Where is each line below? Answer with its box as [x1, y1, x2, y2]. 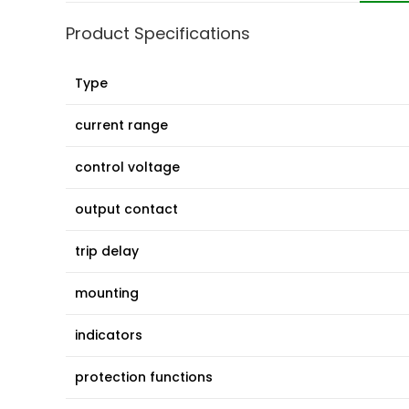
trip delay [75, 242, 139, 261]
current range [75, 116, 168, 135]
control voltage [75, 158, 180, 177]
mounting [75, 284, 139, 303]
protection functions [75, 368, 213, 387]
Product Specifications [66, 22, 250, 46]
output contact [75, 200, 178, 219]
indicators [75, 326, 142, 345]
